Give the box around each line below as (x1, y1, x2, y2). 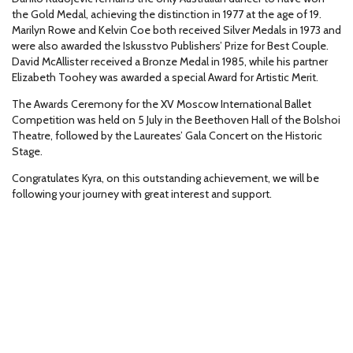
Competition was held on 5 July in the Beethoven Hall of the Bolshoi (12, 113, 340, 127)
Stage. (12, 144, 43, 158)
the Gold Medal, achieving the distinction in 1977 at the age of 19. (12, 7, 321, 21)
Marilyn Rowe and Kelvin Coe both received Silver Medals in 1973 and (12, 23, 341, 37)
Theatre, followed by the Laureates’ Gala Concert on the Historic (12, 128, 322, 143)
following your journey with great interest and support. (12, 187, 272, 201)
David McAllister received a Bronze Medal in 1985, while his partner (12, 54, 328, 69)
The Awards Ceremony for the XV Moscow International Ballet (12, 97, 311, 111)
